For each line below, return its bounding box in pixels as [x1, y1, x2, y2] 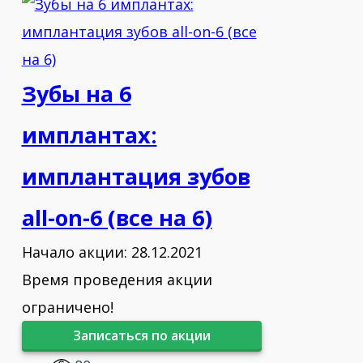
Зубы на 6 [21, 79, 131, 109]
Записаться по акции [72, 327, 211, 344]
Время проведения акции [21, 270, 212, 289]
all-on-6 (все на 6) [21, 203, 212, 233]
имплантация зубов [21, 161, 250, 191]
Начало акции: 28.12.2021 [21, 242, 203, 262]
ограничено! [21, 297, 113, 317]
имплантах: [21, 120, 157, 150]
